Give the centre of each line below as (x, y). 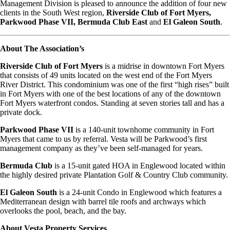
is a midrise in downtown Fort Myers (164, 66)
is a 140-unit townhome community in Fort (145, 129)
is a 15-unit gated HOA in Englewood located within (140, 165)
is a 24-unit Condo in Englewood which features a (140, 192)
